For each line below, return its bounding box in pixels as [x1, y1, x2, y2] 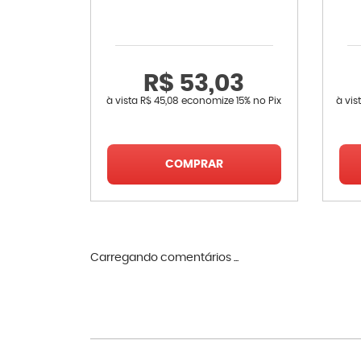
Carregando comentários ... [90, 252, 239, 263]
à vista [106, 95, 141, 106]
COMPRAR [164, 158, 223, 170]
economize [179, 95, 237, 106]
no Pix [253, 95, 282, 106]
